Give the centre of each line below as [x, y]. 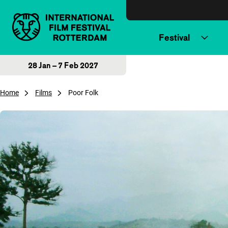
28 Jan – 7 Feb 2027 [63, 65]
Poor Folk [83, 93]
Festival [174, 37]
